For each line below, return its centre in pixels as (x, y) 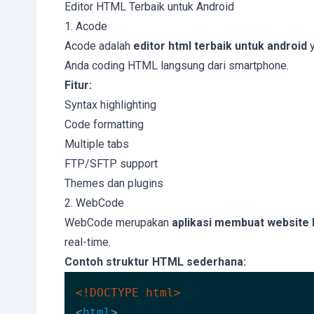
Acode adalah (99, 46)
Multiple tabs (97, 144)
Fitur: (78, 85)
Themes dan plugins (114, 183)
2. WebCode (94, 203)
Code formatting (104, 124)
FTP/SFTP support (111, 164)
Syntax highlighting (110, 105)
